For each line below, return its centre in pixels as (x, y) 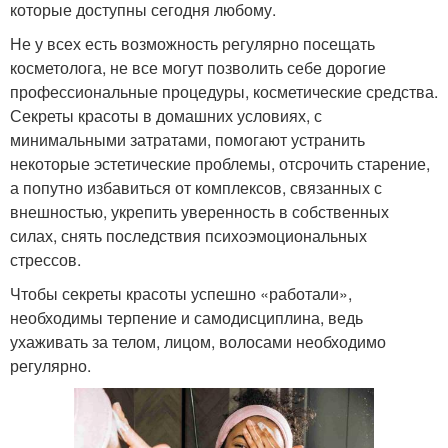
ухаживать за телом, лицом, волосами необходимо (198, 341)
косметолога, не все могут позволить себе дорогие (198, 67)
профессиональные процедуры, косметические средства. (224, 91)
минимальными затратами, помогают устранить (187, 139)
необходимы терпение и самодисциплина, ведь (186, 317)
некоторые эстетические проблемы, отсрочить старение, (220, 163)
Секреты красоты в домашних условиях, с (166, 115)
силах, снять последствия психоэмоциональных (188, 235)
